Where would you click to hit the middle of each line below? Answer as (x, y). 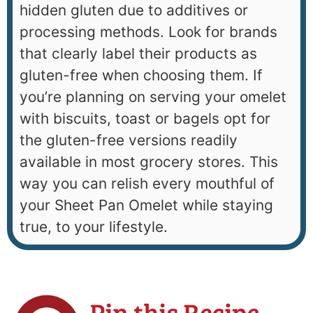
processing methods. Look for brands (148, 31)
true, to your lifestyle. (94, 226)
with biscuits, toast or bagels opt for (145, 118)
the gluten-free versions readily (129, 140)
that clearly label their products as (138, 53)
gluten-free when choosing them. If (141, 75)
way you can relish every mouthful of (147, 183)
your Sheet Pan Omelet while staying (146, 205)
